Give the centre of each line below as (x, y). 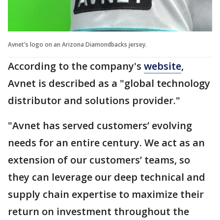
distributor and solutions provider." (94, 100)
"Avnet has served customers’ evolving (100, 125)
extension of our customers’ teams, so (99, 160)
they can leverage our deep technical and (107, 177)
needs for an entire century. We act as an (106, 142)
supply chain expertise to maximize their (106, 194)
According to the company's (76, 66)
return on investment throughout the (98, 211)
